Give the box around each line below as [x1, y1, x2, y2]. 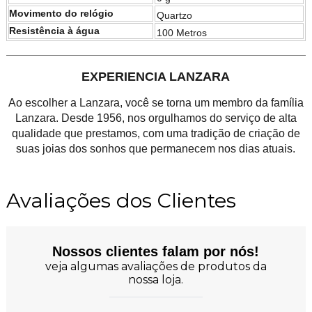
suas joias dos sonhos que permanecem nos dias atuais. [16, 143, 296, 155]
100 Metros [156, 27, 207, 39]
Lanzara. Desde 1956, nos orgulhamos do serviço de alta [15, 112, 297, 125]
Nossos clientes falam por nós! [52, 244, 260, 260]
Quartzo [156, 10, 192, 22]
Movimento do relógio [8, 8, 114, 19]
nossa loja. [128, 273, 184, 287]
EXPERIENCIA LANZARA [81, 70, 231, 84]
